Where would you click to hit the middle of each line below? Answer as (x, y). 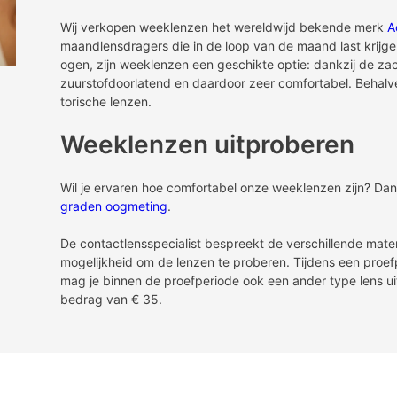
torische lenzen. (106, 102)
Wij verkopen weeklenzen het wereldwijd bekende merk (224, 27)
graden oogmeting (114, 206)
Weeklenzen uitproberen (207, 145)
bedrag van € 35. (111, 300)
